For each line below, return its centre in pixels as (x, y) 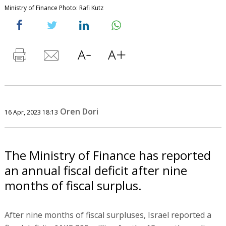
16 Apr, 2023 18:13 (31, 112)
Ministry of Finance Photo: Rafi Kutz (54, 8)
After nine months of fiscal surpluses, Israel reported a (108, 215)
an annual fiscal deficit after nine (96, 170)
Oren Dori (79, 111)
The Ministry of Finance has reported (107, 155)
